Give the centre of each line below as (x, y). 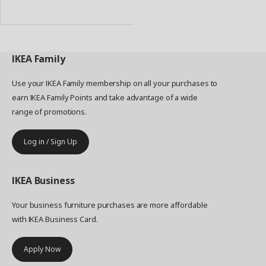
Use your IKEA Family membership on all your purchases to (115, 83)
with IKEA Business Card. (55, 219)
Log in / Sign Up (50, 142)
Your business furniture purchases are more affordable (110, 205)
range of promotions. (50, 112)
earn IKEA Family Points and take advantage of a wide (105, 97)
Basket (21, 12)
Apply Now (42, 249)
